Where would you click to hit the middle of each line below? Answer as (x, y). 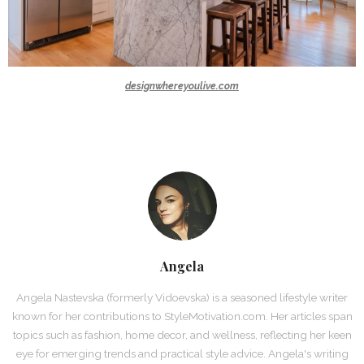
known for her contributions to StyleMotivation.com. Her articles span (182, 316)
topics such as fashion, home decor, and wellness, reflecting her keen (182, 334)
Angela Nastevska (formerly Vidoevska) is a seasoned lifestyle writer (182, 297)
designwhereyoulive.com (182, 86)
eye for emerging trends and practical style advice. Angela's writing (182, 353)
